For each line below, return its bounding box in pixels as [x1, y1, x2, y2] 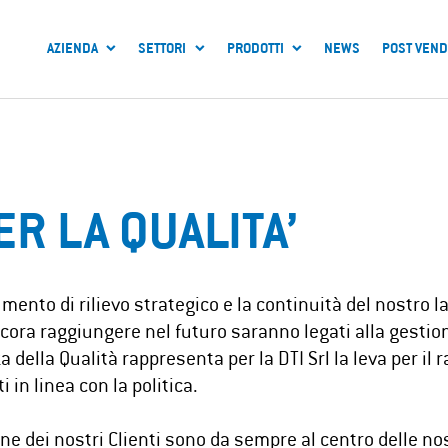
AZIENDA [46, 43, 98, 58]
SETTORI [138, 43, 186, 58]
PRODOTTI [226, 43, 284, 58]
